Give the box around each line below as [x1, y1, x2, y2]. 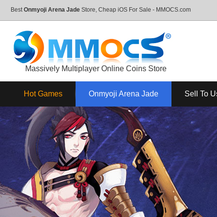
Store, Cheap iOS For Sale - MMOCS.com [80, 6, 191, 13]
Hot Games [24, 90, 62, 98]
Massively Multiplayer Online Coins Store [25, 64, 167, 73]
